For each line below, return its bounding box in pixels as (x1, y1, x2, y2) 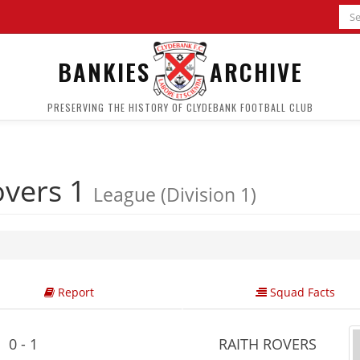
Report (54, 284, 94, 300)
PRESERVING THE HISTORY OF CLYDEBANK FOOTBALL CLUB (47, 100, 313, 114)
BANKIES (57, 53, 150, 88)
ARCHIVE (209, 53, 303, 88)
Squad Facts (267, 284, 335, 300)
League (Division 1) (93, 182, 256, 207)
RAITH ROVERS (215, 334, 317, 354)
